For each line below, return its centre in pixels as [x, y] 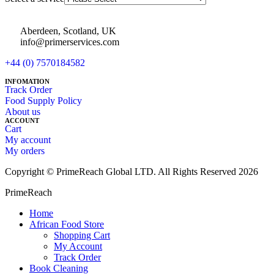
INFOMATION [27, 82]
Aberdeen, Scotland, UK [68, 31]
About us [23, 112]
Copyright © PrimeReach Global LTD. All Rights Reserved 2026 [131, 172]
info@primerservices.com [70, 42]
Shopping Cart [82, 235]
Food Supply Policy [43, 101]
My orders [25, 151]
